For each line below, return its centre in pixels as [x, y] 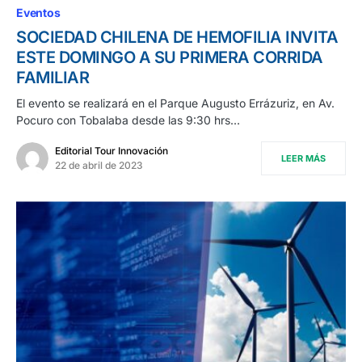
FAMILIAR [53, 78]
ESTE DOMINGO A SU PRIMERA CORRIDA [170, 58]
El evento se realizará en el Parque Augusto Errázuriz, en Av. [175, 103]
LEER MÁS [303, 159]
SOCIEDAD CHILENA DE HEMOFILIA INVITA [177, 38]
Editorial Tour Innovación [112, 151]
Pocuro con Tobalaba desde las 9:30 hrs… [128, 120]
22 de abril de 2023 [99, 166]
